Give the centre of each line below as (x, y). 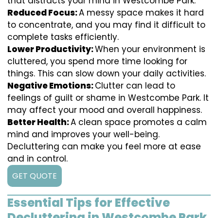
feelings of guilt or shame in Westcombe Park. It (108, 98)
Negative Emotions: (51, 86)
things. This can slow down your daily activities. (107, 74)
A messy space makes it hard (141, 13)
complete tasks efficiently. (63, 37)
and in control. (37, 159)
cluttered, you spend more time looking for (97, 62)
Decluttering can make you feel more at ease (104, 147)
